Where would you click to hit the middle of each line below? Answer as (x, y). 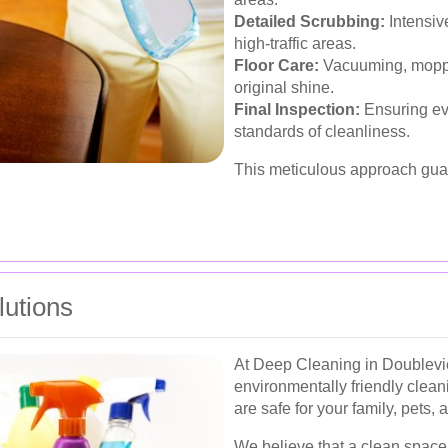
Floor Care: (276, 66)
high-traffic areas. (295, 44)
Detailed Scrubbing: (309, 22)
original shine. (284, 88)
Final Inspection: (297, 110)
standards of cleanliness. (322, 132)
